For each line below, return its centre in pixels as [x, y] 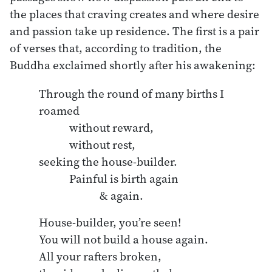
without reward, [54, 127]
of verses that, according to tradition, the [116, 48]
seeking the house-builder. [108, 161]
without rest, [54, 144]
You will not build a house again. [124, 239]
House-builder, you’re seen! [110, 222]
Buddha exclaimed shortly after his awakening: [133, 65]
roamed [59, 110]
